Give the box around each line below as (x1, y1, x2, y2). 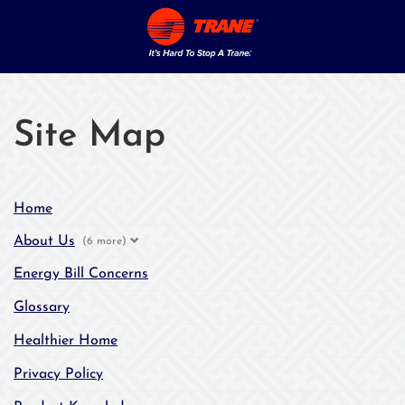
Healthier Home (14, 334, 118, 348)
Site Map (14, 118, 165, 155)
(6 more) (82, 235, 130, 247)
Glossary (14, 300, 70, 315)
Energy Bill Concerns (14, 267, 148, 281)
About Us (14, 234, 75, 249)
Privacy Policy (14, 367, 103, 381)
